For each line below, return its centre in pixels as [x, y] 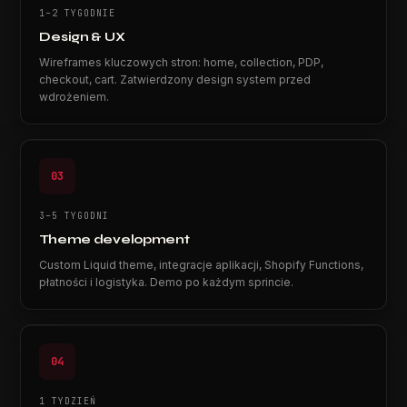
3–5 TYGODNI [74, 216]
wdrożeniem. [74, 97]
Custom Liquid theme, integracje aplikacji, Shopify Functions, [202, 265]
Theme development [114, 239]
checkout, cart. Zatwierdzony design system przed [175, 79]
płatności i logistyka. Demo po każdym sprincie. [167, 282]
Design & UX [82, 37]
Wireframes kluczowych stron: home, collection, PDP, [182, 62]
